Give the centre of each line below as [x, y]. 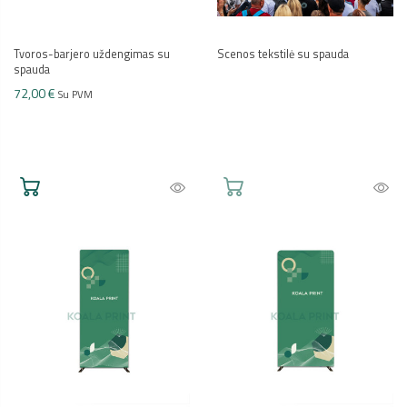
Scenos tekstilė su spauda [283, 54]
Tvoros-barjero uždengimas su [92, 54]
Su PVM [75, 94]
